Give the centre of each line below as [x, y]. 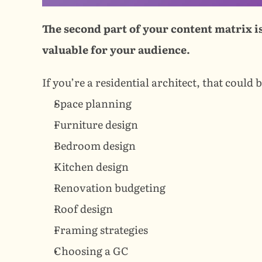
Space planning [93, 104]
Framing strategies [101, 230]
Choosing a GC [91, 251]
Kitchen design [91, 167]
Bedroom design [95, 146]
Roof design [83, 209]
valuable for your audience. [116, 50]
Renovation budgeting [110, 188]
